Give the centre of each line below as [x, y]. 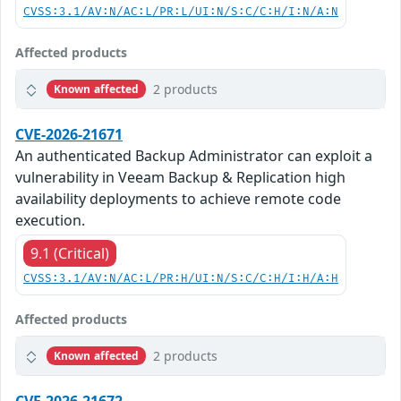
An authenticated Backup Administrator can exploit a [194, 156]
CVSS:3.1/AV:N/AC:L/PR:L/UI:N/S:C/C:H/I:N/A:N [181, 13]
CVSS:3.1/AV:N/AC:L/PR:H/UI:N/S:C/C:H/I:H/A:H [181, 279]
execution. [50, 221]
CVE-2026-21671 [69, 135]
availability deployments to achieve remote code [178, 199]
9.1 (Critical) [70, 254]
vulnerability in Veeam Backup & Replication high [180, 178]
